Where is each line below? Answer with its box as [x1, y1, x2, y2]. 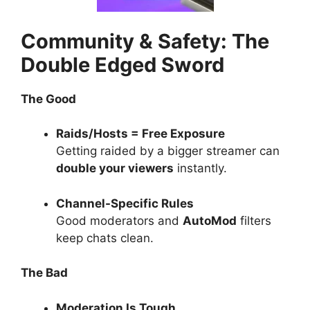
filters [237, 213, 271, 228]
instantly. [174, 161, 227, 175]
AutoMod [183, 213, 237, 228]
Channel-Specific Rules [56, 196, 194, 210]
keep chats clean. [56, 230, 154, 245]
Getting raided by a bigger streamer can [56, 144, 280, 158]
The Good [21, 91, 76, 106]
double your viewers [56, 161, 174, 175]
